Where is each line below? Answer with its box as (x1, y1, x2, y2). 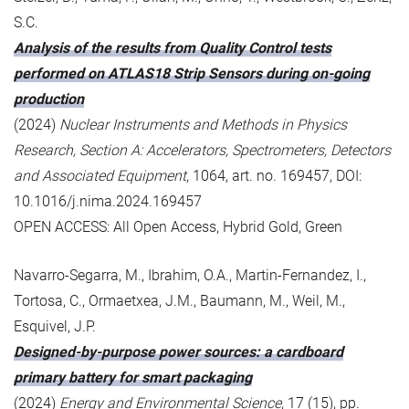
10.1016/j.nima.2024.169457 (14, 192, 202, 210)
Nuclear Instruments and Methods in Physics (59, 115, 347, 133)
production (14, 89, 84, 108)
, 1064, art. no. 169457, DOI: (186, 166, 362, 184)
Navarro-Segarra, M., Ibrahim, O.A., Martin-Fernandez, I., (14, 266, 366, 284)
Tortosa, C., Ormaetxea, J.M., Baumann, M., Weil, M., (14, 291, 345, 309)
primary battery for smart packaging (14, 368, 252, 386)
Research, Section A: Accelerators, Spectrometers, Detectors (14, 141, 391, 159)
